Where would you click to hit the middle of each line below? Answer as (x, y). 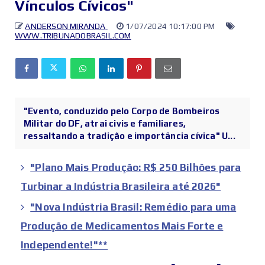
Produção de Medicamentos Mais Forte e (122, 226)
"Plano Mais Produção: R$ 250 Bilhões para (136, 168)
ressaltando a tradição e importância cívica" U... (130, 136)
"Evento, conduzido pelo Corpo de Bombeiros (122, 111)
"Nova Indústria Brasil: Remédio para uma (133, 207)
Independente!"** (64, 245)
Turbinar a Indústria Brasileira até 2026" (121, 187)
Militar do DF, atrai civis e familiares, (105, 124)
